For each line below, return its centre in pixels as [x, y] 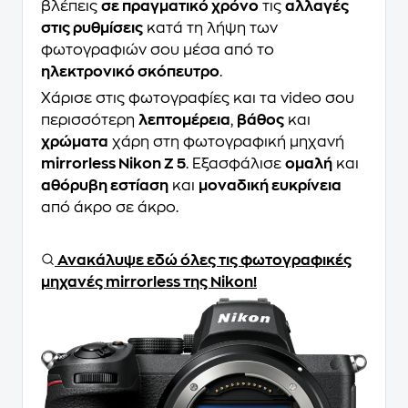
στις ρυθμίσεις [92, 29]
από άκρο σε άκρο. [110, 208]
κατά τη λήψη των [210, 29]
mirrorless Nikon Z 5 [113, 164]
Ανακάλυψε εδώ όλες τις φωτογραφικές [204, 261]
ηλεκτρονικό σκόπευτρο [130, 72]
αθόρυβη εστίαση [105, 186]
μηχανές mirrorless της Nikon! [149, 283]
